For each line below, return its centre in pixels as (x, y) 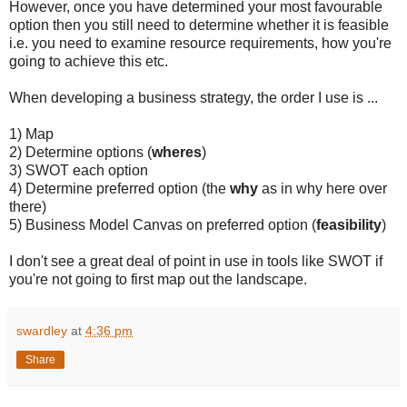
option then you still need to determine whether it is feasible (199, 25)
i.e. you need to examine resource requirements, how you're (200, 43)
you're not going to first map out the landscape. (158, 279)
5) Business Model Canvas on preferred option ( (163, 224)
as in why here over (324, 188)
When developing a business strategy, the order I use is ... (194, 97)
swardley (42, 330)
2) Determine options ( (80, 152)
